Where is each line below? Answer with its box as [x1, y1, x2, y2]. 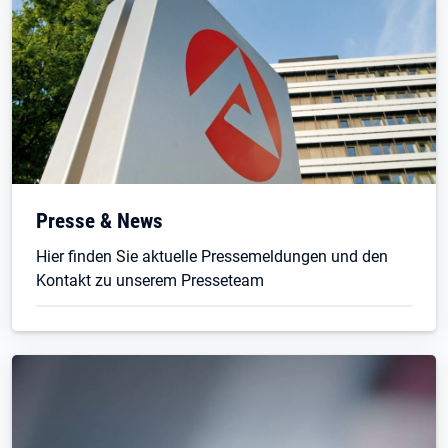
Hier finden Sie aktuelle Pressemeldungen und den [36, 247, 388, 266]
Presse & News [36, 208, 163, 233]
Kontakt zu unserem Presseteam [36, 271, 264, 290]
